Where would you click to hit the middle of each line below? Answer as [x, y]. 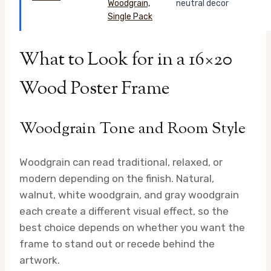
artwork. [40, 260]
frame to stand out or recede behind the [117, 243]
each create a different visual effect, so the [124, 211]
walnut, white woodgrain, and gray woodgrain [129, 194]
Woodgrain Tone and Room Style [132, 129]
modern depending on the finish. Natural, [117, 178]
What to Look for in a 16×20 [126, 60]
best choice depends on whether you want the [132, 227]
